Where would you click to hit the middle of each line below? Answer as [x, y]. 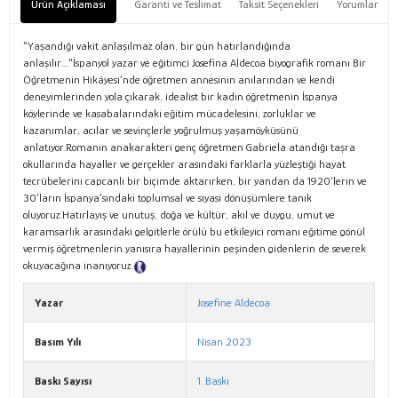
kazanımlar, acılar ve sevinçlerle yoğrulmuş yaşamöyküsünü [161, 131]
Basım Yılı [58, 342]
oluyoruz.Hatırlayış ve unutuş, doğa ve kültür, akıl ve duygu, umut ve [179, 215]
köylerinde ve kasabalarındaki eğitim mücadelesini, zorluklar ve [170, 114]
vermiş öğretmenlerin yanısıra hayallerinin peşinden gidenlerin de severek [195, 249]
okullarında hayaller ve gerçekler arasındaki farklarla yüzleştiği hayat [184, 164]
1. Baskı [213, 381]
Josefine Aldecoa [234, 303]
